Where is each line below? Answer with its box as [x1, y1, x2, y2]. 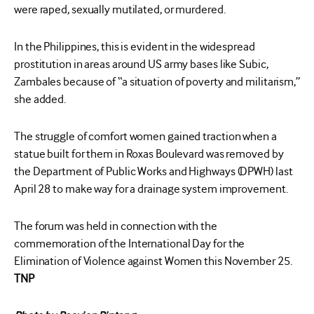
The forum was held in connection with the [14, 219, 217, 233]
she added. [14, 92, 67, 106]
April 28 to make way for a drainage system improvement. [14, 182, 288, 196]
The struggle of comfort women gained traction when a [14, 129, 277, 143]
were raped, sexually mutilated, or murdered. [14, 2, 226, 16]
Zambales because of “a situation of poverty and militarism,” [14, 74, 300, 88]
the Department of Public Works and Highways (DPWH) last [14, 164, 293, 178]
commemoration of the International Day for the [14, 236, 245, 250]
